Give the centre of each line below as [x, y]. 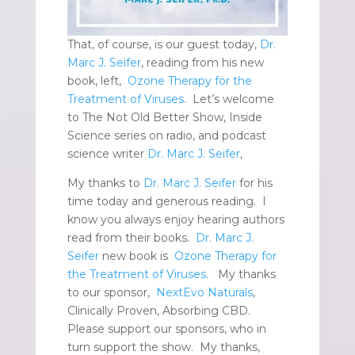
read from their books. [131, 238]
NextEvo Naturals [204, 293]
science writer [107, 154]
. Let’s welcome [229, 99]
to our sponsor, [111, 293]
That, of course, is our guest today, [163, 45]
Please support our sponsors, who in [166, 329]
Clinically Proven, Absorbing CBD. [162, 311]
